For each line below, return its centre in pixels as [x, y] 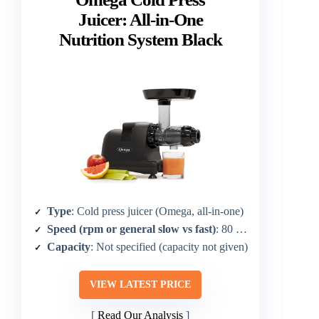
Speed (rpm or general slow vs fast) [131, 229]
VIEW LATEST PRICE [141, 284]
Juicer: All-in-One [140, 20]
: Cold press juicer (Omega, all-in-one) [157, 211]
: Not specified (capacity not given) [169, 246]
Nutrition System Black [140, 40]
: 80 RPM [226, 229]
